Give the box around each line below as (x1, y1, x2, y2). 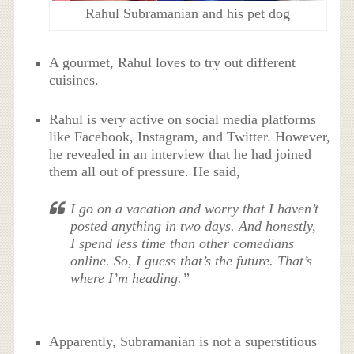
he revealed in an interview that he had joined (49, 146, 312, 163)
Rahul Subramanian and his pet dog (85, 6, 291, 22)
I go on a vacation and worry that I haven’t (70, 201, 319, 217)
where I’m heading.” (70, 270, 190, 287)
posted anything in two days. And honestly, (70, 218, 317, 235)
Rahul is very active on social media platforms (49, 111, 317, 128)
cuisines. (49, 71, 100, 88)
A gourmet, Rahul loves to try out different (49, 54, 296, 70)
